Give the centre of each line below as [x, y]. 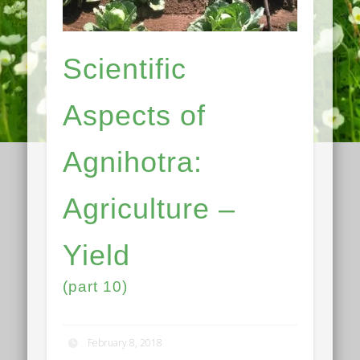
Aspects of [135, 116]
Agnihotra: [133, 162]
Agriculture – [149, 209]
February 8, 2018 [125, 343]
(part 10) [96, 286]
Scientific [125, 69]
